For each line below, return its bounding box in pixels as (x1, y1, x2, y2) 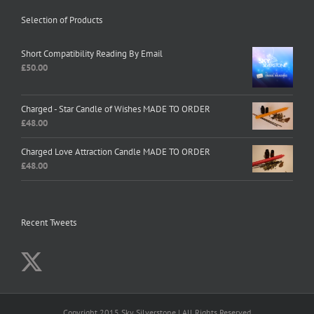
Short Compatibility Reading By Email (21, 48, 163, 60)
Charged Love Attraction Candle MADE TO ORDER (21, 146, 210, 158)
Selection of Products (21, 14, 102, 26)
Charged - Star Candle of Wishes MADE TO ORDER (21, 103, 210, 115)
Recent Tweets (21, 217, 76, 228)
